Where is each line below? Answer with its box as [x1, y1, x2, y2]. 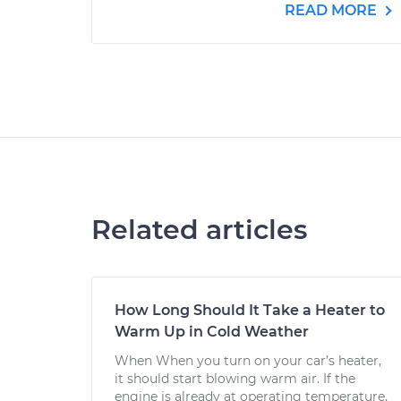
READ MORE [285, 2, 380, 19]
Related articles [91, 213, 307, 246]
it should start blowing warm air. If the [115, 371, 355, 387]
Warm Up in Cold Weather [115, 323, 309, 340]
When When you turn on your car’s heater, [115, 353, 381, 369]
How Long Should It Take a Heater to [115, 302, 385, 319]
